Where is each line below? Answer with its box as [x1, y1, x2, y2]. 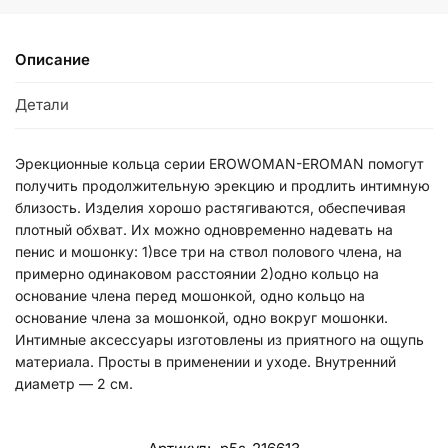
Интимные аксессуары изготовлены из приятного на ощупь [15, 330, 424, 348]
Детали [15, 95, 69, 115]
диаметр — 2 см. [15, 374, 133, 392]
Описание [15, 50, 90, 70]
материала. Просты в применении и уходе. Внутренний [15, 352, 396, 370]
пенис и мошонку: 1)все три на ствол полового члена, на [15, 242, 402, 260]
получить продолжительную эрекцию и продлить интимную [15, 176, 430, 194]
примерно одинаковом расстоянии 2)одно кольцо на [15, 264, 379, 282]
